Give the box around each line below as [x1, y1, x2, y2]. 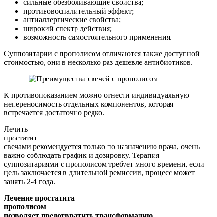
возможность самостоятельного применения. [23, 32, 172, 41]
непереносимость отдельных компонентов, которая [4, 99, 173, 108]
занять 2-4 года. [4, 177, 55, 186]
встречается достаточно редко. [4, 108, 104, 117]
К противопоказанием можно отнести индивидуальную [4, 91, 189, 99]
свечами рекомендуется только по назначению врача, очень [4, 142, 200, 151]
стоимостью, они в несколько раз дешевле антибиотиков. [4, 58, 193, 66]
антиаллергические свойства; [23, 15, 121, 24]
